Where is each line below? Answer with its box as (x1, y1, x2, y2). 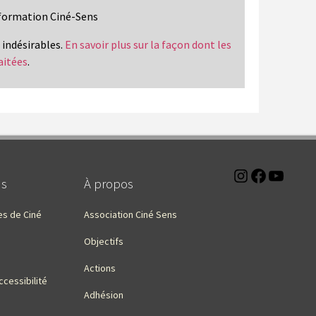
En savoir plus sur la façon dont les (65, 37, 231, 51)
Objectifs (84, 234, 123, 248)
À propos (84, 175, 133, 192)
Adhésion (84, 288, 123, 301)
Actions (84, 261, 116, 274)
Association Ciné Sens (84, 207, 177, 221)
